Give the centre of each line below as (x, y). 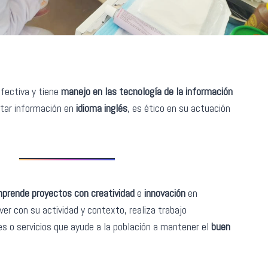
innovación (166, 193)
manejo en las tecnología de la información (147, 91)
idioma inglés (101, 108)
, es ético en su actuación (179, 108)
